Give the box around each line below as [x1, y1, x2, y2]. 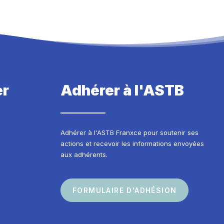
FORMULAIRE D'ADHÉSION [72, 186, 177, 194]
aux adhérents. [60, 150, 107, 158]
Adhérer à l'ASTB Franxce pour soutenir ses [60, 128, 198, 136]
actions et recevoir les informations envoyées [60, 139, 204, 147]
